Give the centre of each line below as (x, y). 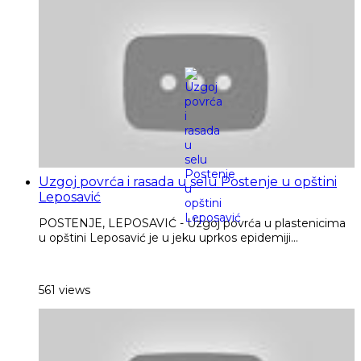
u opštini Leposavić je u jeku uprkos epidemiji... (168, 237)
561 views (64, 290)
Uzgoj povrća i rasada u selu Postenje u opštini (188, 181)
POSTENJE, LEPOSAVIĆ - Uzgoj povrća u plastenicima (192, 223)
